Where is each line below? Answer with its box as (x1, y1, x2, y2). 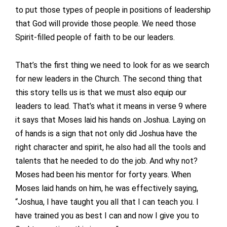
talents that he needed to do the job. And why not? (15, 156, 198, 166)
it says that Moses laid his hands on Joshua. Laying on (15, 115, 206, 125)
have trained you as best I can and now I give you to (15, 211, 199, 221)
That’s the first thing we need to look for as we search (15, 60, 209, 70)
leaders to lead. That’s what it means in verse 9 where (15, 101, 207, 111)
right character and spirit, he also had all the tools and (15, 142, 206, 153)
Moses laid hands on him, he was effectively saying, (15, 183, 198, 194)
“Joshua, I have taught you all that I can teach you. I (15, 197, 199, 207)
